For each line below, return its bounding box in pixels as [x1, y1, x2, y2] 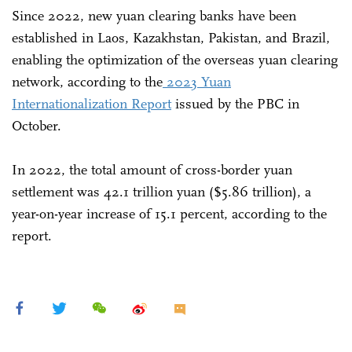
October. [12, 116, 61, 134]
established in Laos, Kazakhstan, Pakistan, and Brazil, [12, 28, 330, 46]
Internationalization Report [12, 94, 171, 112]
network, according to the [12, 72, 163, 90]
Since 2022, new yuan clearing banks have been [12, 6, 296, 24]
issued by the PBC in [171, 94, 299, 112]
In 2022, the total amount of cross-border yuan [12, 160, 292, 178]
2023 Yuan [163, 72, 231, 90]
